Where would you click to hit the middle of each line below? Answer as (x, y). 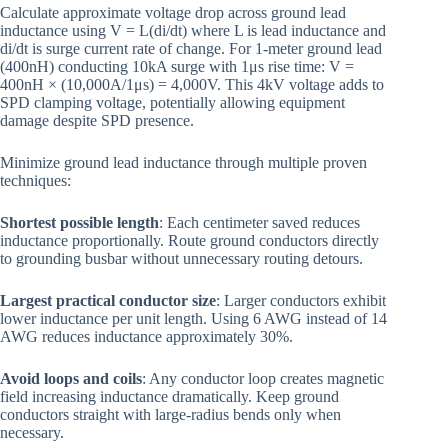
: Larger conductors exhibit (301, 301)
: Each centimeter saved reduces (259, 223)
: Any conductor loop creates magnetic (263, 379)
